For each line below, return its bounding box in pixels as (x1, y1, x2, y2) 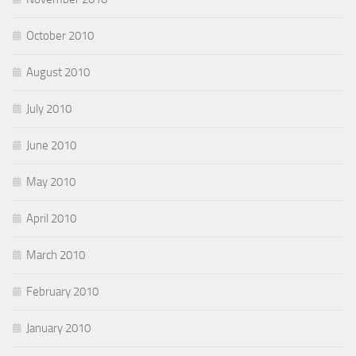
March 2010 (26, 248, 85, 263)
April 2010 (26, 211, 76, 226)
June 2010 (26, 138, 76, 153)
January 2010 (26, 321, 91, 336)
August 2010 (26, 65, 90, 80)
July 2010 (26, 102, 72, 117)
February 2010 (26, 284, 99, 300)
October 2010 (26, 29, 94, 44)
